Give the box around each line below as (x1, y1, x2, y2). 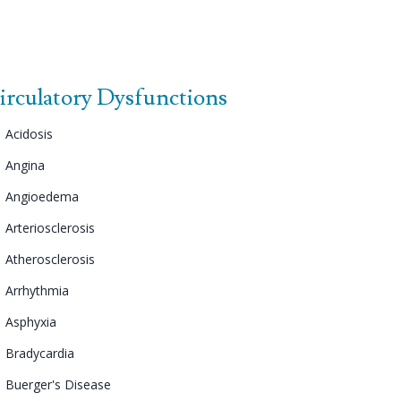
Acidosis (5, 124, 53, 142)
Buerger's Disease (5, 375, 111, 393)
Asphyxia (5, 312, 56, 330)
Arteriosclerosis (5, 218, 95, 236)
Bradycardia (5, 344, 74, 362)
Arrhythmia (5, 281, 69, 299)
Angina (5, 156, 45, 174)
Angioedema (5, 187, 79, 205)
